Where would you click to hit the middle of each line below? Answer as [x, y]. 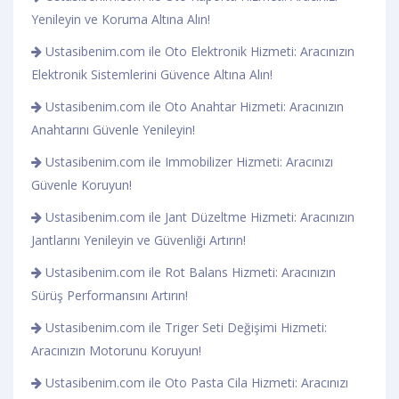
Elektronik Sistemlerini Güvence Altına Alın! [152, 74]
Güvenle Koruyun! [81, 184]
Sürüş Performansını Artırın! [110, 295]
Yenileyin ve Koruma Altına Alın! [121, 19]
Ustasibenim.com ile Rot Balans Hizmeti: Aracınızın [189, 272]
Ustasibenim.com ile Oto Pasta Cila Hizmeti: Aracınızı [195, 382]
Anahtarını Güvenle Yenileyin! [113, 129]
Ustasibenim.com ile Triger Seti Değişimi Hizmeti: [184, 327]
